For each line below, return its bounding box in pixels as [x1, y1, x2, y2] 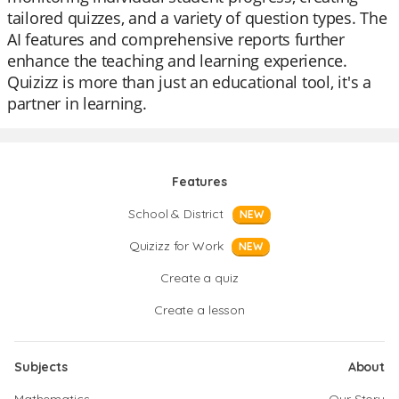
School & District [128, 206, 224, 222]
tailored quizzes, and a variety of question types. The [7, 7, 387, 28]
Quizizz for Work [128, 238, 224, 254]
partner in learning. [7, 93, 147, 114]
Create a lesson [154, 302, 245, 318]
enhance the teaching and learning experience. [7, 50, 347, 71]
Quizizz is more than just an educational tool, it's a [7, 71, 371, 93]
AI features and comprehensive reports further [7, 28, 345, 50]
